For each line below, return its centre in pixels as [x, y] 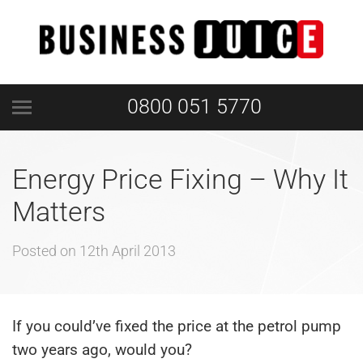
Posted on [46, 251]
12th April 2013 [128, 251]
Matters [59, 211]
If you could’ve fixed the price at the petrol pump [177, 326]
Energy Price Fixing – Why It [180, 179]
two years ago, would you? [102, 350]
